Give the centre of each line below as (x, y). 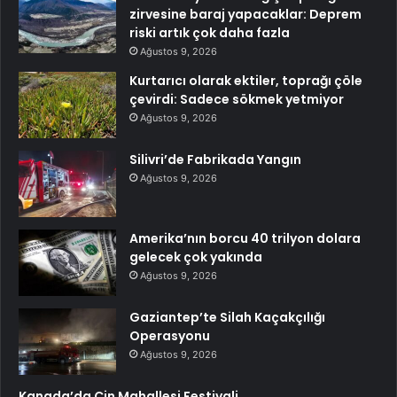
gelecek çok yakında (196, 257)
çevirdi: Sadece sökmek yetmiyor (237, 99)
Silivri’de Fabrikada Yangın (215, 159)
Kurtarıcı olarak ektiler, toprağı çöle (246, 80)
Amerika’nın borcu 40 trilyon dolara (245, 238)
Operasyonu (170, 335)
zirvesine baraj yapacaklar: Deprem (245, 14)
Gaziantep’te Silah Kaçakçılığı (227, 317)
